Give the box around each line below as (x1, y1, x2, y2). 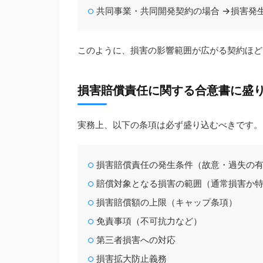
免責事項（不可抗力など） (96, 216, 203, 227)
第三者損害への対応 (96, 235, 176, 246)
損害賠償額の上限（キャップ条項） (96, 197, 238, 208)
